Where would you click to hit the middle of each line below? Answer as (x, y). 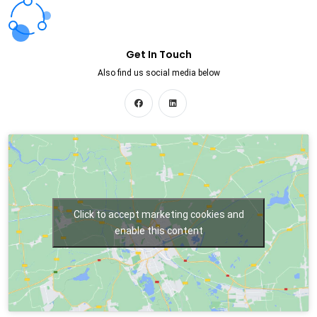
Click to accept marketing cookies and (158, 215)
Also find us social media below (158, 73)
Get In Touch (158, 55)
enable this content (158, 231)
